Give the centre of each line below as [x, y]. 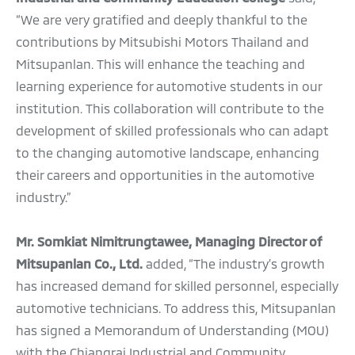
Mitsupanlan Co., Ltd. [81, 263]
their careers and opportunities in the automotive [165, 174]
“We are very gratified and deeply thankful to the [162, 19]
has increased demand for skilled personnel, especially [177, 285]
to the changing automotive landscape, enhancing [168, 152]
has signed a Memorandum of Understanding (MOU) [172, 330]
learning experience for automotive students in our [169, 86]
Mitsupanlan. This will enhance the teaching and [160, 63]
